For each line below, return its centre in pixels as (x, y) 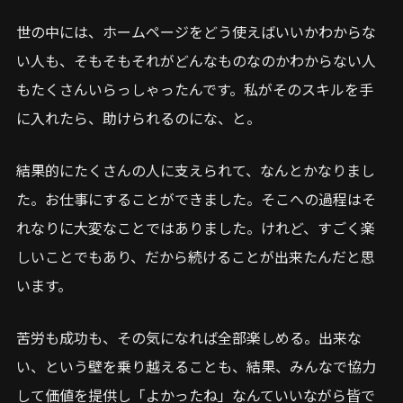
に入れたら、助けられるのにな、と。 (139, 117)
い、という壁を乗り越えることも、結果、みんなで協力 (196, 366)
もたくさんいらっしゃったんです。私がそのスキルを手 (195, 89)
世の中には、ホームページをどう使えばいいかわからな (196, 31)
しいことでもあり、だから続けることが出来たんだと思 (196, 256)
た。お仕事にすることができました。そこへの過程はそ (196, 198)
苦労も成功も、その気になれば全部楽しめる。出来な (189, 337)
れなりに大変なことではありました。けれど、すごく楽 (196, 227)
